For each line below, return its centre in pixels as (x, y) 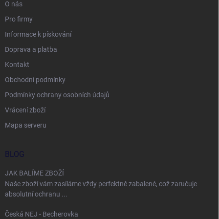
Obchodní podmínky (35, 80)
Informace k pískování (38, 34)
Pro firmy (19, 19)
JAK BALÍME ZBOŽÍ (34, 173)
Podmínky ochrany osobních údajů (57, 95)
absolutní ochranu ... (36, 194)
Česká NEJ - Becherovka (42, 214)
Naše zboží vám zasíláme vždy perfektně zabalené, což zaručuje (101, 184)
